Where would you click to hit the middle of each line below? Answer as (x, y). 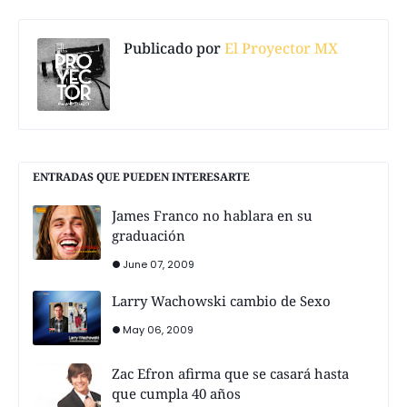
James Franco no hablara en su (212, 215)
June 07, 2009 (159, 264)
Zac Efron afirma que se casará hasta (230, 373)
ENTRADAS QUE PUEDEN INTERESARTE (141, 176)
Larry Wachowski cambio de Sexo (221, 300)
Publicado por (172, 48)
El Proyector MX (279, 48)
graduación (149, 235)
